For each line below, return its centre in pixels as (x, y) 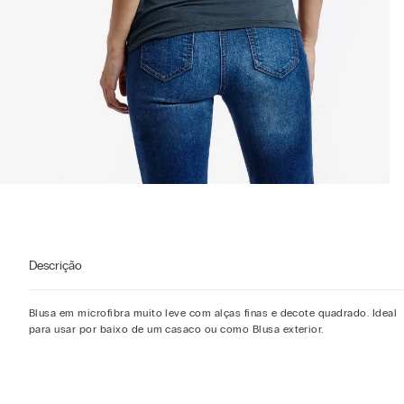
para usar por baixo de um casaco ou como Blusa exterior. (176, 329)
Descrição (55, 265)
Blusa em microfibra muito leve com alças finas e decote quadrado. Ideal (213, 312)
